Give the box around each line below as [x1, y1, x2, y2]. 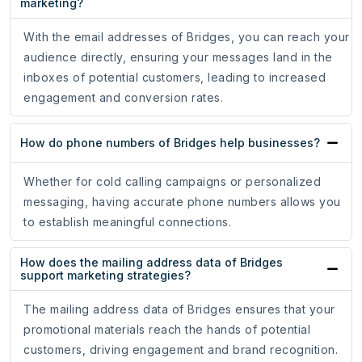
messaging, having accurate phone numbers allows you [23, 195, 341, 209]
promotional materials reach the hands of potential [23, 322, 310, 337]
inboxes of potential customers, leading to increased [23, 70, 326, 85]
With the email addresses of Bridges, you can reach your [23, 30, 350, 44]
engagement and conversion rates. [23, 90, 223, 105]
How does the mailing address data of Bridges [20, 255, 283, 270]
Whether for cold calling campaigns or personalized [23, 175, 321, 189]
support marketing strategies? [20, 268, 191, 283]
